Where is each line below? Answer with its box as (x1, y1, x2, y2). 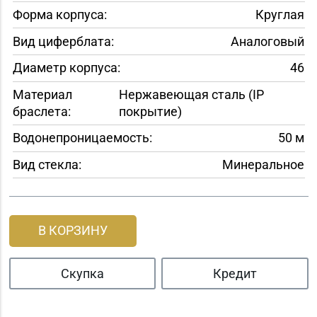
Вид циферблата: (12, 33, 114, 49)
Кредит (212, 265, 257, 281)
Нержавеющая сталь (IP (118, 86, 264, 102)
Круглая (255, 7, 304, 23)
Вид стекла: (12, 156, 81, 172)
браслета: (12, 103, 71, 119)
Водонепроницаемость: (12, 130, 152, 146)
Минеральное (221, 156, 304, 172)
